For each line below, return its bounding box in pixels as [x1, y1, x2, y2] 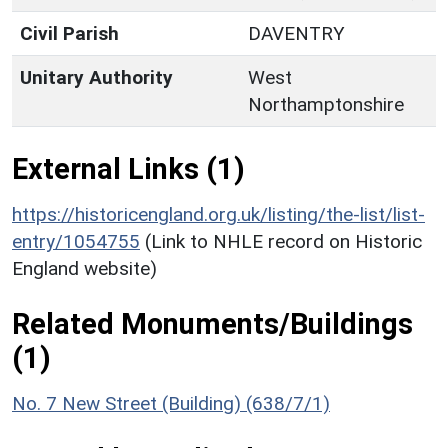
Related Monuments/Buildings [12, 306, 413, 341]
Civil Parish [20, 21, 119, 45]
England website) [12, 256, 157, 280]
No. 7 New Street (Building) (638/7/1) [12, 391, 330, 415]
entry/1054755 [12, 229, 140, 253]
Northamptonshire [248, 92, 404, 116]
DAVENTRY [248, 21, 345, 45]
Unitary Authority [20, 65, 173, 89]
